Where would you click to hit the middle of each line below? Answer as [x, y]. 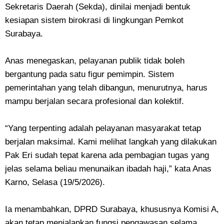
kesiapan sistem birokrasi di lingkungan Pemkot [94, 20]
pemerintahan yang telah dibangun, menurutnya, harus [106, 88]
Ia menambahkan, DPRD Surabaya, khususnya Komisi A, [112, 209]
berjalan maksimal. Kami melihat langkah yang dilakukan [111, 142]
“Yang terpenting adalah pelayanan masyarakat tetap [103, 128]
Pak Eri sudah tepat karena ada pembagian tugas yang [107, 155]
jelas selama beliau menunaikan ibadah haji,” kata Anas [108, 169]
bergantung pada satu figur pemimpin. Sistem [89, 74]
